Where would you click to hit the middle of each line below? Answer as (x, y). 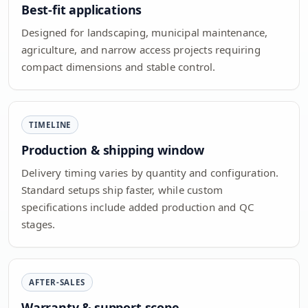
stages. (38, 224)
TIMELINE (50, 125)
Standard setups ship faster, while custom (122, 190)
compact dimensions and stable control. (119, 67)
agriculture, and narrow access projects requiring (141, 50)
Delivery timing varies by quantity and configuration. (150, 173)
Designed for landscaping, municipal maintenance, (145, 33)
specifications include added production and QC (138, 207)
